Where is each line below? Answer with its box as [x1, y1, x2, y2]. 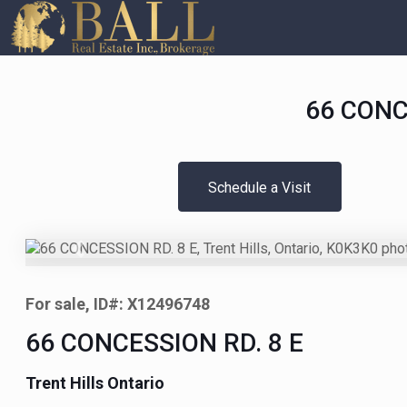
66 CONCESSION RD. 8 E [25, 328, 304, 358]
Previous [76, 248, 134, 265]
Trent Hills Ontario [25, 373, 165, 392]
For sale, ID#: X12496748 [25, 294, 211, 313]
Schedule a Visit [208, 179, 312, 196]
